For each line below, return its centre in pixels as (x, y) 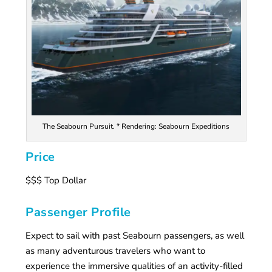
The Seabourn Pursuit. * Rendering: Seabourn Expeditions (136, 127)
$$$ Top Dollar (56, 180)
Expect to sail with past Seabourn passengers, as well (135, 235)
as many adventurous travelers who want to (116, 250)
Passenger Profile (78, 212)
